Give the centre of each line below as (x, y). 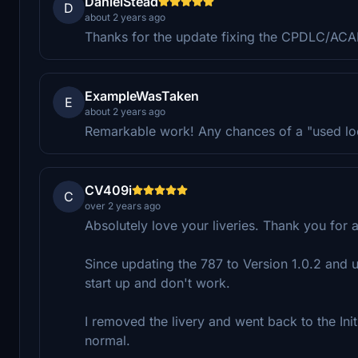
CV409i (108, 190)
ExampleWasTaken (142, 95)
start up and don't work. (157, 282)
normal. (107, 340)
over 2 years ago (123, 205)
